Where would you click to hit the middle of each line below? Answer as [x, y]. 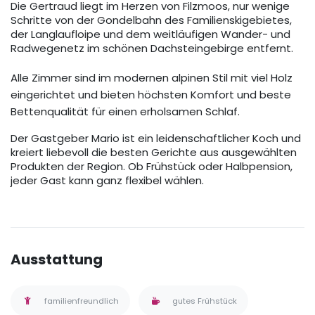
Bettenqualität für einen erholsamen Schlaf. [127, 112]
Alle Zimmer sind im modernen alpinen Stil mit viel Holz [152, 78]
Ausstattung [57, 260]
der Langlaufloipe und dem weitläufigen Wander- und [150, 34]
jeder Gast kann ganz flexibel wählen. [107, 181]
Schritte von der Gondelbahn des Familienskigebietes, [151, 20]
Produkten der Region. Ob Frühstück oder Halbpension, [152, 167]
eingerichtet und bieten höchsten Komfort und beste [151, 95]
